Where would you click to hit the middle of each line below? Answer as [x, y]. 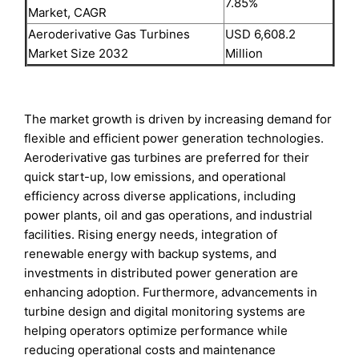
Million [244, 53]
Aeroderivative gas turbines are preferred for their [167, 157]
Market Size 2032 [78, 53]
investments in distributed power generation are [161, 272]
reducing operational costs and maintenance [150, 349]
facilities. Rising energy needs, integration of [151, 234]
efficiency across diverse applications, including [160, 196]
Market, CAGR [67, 12]
